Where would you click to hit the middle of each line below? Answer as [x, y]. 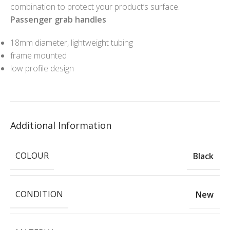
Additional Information [61, 126]
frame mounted [39, 56]
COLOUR [32, 156]
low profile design [42, 69]
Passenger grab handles [58, 20]
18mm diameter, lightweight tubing [72, 43]
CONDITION [39, 194]
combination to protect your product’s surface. [95, 7]
